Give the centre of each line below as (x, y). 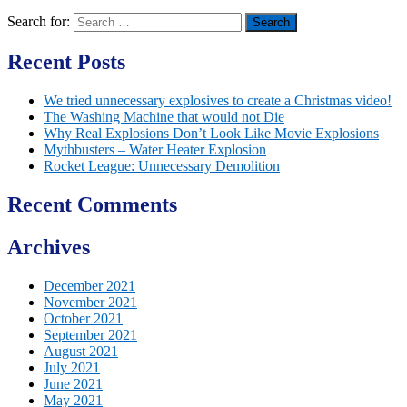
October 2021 (83, 318)
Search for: (39, 22)
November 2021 (90, 302)
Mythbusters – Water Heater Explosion (155, 149)
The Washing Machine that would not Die (164, 116)
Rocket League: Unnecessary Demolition (162, 165)
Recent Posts (66, 62)
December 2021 (89, 285)
